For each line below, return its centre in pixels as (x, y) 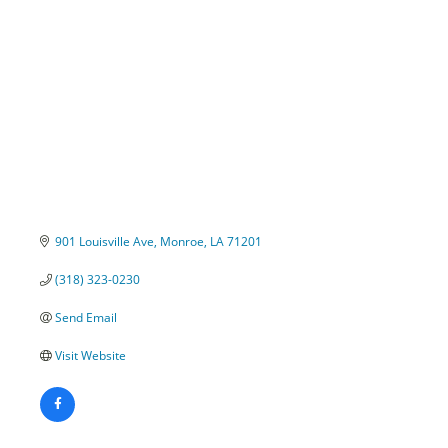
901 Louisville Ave (104, 242)
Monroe (182, 242)
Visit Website (90, 356)
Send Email (86, 318)
